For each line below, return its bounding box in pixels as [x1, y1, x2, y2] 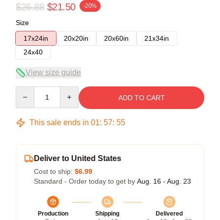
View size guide [26, 68, 81, 77]
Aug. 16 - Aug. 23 [137, 177, 191, 185]
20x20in [64, 34, 88, 42]
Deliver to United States [34, 154, 121, 163]
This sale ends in [27, 118, 91, 127]
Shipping [95, 210, 119, 217]
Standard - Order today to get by [34, 177, 137, 185]
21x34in [144, 34, 169, 42]
